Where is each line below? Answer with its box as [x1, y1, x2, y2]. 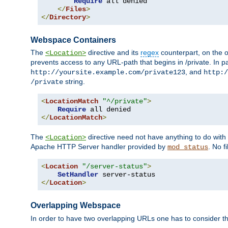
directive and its [86, 48, 140, 57]
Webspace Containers [31, 36, 116, 45]
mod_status [167, 143, 208, 152]
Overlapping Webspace [31, 201, 121, 210]
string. [63, 77, 85, 86]
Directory [49, 13, 86, 22]
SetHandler [58, 170, 98, 179]
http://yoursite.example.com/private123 [31, 68, 185, 77]
